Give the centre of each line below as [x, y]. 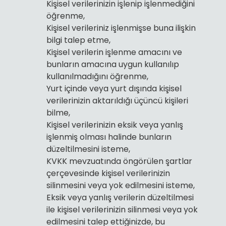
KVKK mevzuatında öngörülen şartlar [119, 161]
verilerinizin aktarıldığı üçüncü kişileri [117, 100]
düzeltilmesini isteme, [88, 149]
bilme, [58, 112]
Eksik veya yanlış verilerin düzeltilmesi [120, 197]
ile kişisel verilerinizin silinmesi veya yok [122, 209]
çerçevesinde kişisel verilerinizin [108, 173]
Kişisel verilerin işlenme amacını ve [114, 52]
